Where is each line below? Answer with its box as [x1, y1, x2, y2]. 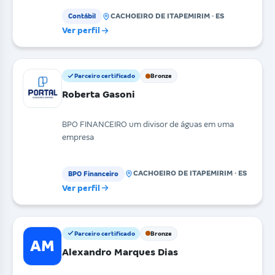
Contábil [68, 12, 96, 20]
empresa [62, 132, 94, 142]
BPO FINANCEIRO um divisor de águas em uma [62, 119, 234, 129]
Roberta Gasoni [62, 89, 135, 100]
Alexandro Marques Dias [62, 246, 178, 257]
